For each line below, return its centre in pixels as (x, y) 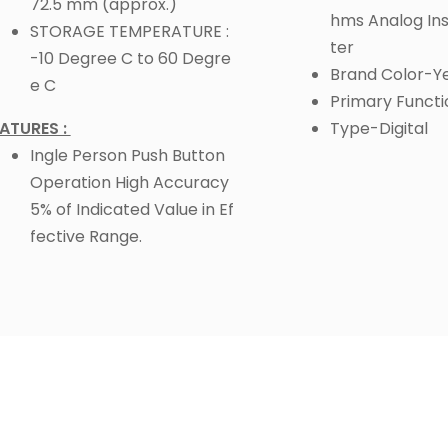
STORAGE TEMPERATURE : (129, 31)
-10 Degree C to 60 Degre (130, 58)
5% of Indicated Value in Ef (131, 209)
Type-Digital (378, 128)
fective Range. (85, 236)
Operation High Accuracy (129, 182)
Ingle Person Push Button (127, 155)
